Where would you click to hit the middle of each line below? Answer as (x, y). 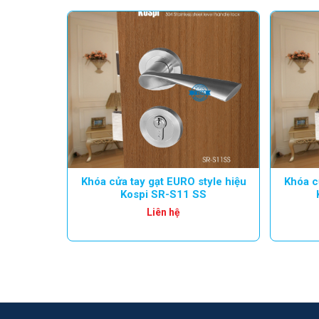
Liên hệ (163, 212)
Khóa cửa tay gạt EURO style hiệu (163, 181)
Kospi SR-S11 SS (163, 194)
